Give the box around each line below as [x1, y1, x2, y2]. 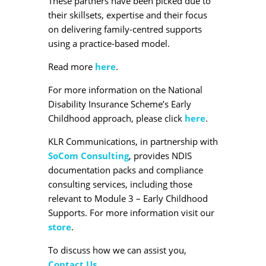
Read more [47, 60, 95, 72]
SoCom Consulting [47, 149, 129, 161]
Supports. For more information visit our [47, 206, 214, 218]
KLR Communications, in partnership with [47, 135, 218, 147]
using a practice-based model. [47, 37, 170, 49]
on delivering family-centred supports [47, 23, 202, 35]
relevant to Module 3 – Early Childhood [47, 192, 208, 204]
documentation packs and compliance [47, 163, 203, 176]
